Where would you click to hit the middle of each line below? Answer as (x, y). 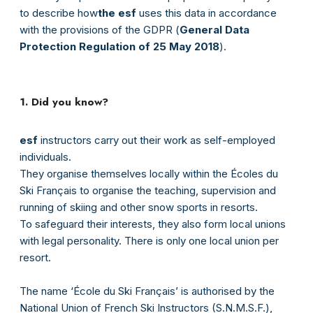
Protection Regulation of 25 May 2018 (119, 47)
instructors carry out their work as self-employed (156, 140)
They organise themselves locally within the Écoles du (149, 174)
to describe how (59, 13)
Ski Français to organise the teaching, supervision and (148, 191)
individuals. (45, 157)
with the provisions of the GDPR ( (100, 30)
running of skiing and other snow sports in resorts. (139, 208)
